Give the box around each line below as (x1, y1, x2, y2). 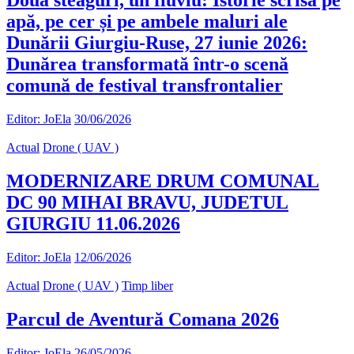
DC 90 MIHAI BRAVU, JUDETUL (6, 192, 288, 213)
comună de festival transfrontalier (6, 75, 283, 96)
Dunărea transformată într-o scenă (6, 54, 288, 75)
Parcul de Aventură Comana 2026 (6, 308, 279, 330)
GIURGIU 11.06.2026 (6, 213, 180, 235)
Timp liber (122, 279, 173, 293)
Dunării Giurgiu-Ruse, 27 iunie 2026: (6, 32, 307, 54)
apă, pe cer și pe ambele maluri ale (6, 11, 288, 32)
